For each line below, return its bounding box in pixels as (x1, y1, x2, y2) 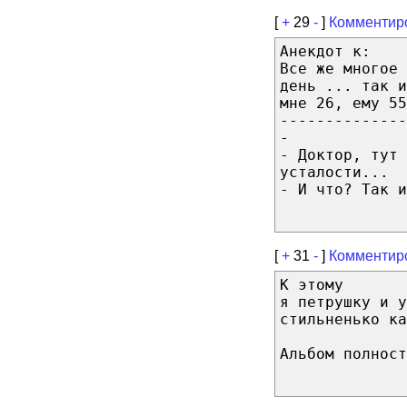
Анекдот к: (280, 43, 371, 60)
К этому (280, 276, 343, 293)
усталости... (280, 164, 389, 181)
